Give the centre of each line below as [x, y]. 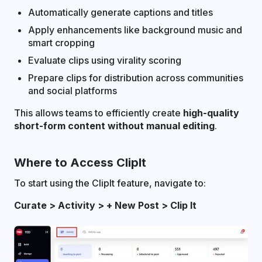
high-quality [211, 113]
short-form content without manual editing [114, 126]
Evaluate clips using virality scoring [105, 60]
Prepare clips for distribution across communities [136, 78]
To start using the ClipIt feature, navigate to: [110, 183]
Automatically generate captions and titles [120, 12]
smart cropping [61, 43]
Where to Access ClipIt [80, 163]
